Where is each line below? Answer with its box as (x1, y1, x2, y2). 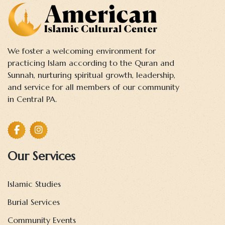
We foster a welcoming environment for (8, 46, 156, 56)
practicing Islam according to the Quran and (8, 58, 174, 68)
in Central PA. (8, 94, 57, 104)
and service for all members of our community (8, 82, 179, 92)
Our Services (8, 149, 75, 164)
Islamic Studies (8, 179, 61, 189)
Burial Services (8, 197, 60, 207)
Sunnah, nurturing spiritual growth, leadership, (8, 70, 175, 80)
